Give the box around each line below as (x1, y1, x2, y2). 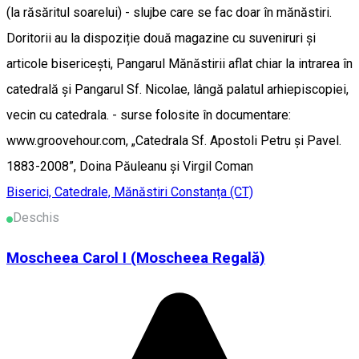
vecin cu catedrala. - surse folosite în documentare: (6, 107, 291, 123)
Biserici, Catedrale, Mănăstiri (6, 184, 171, 200)
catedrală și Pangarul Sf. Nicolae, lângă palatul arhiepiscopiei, (6, 81, 349, 97)
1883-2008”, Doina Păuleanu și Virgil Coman (6, 158, 253, 174)
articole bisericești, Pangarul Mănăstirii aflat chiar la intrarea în (6, 55, 353, 71)
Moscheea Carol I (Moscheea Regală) (6, 249, 265, 268)
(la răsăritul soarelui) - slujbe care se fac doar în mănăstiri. (6, 4, 341, 20)
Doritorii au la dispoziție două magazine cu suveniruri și (6, 30, 316, 46)
